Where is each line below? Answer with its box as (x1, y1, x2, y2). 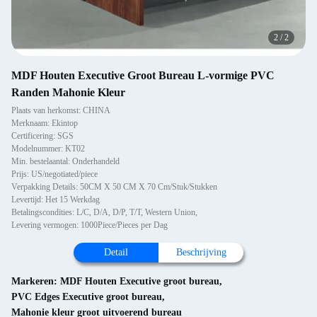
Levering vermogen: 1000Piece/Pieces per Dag (11, 220, 168, 230)
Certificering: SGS (11, 131, 74, 141)
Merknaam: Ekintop (11, 118, 78, 128)
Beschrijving (175, 247, 226, 258)
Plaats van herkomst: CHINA (11, 105, 110, 115)
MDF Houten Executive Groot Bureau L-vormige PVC (11, 69, 275, 81)
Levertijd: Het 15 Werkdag (11, 195, 100, 204)
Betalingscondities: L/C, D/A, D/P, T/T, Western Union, (11, 207, 197, 217)
